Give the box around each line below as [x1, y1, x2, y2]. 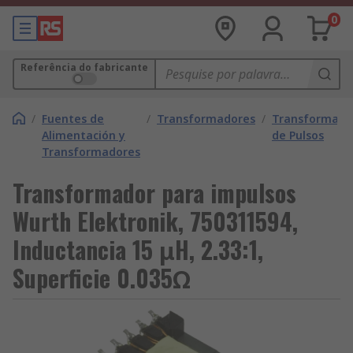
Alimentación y [42, 128, 125, 143]
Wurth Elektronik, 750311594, [13, 203, 298, 239]
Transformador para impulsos [13, 175, 296, 210]
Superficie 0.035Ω [13, 260, 191, 295]
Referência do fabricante [20, 61, 148, 74]
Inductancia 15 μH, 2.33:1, [13, 232, 263, 267]
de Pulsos [272, 128, 324, 143]
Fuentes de [42, 111, 104, 126]
